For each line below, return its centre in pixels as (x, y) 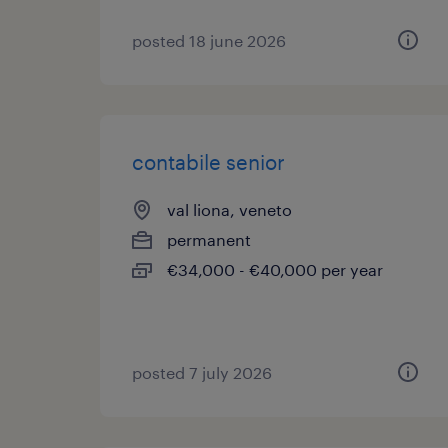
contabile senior (208, 162)
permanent (209, 239)
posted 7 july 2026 (202, 372)
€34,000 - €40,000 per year (275, 269)
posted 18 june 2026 (209, 40)
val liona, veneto (229, 209)
